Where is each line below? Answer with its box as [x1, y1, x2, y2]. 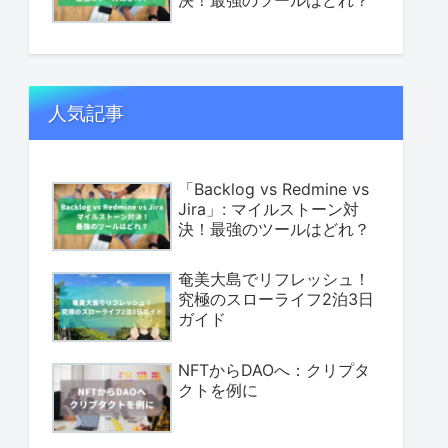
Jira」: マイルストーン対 [178, 198, 359, 219]
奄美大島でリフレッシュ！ [178, 269, 370, 290]
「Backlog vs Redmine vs [178, 178, 369, 199]
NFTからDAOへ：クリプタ [178, 360, 370, 381]
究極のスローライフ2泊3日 [178, 289, 374, 310]
